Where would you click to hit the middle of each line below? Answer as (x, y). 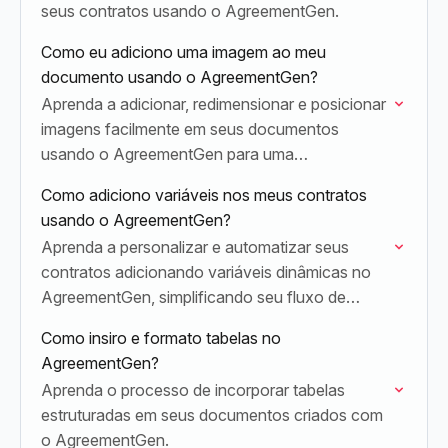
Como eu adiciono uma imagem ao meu (183, 52)
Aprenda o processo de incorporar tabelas (193, 390)
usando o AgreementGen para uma (167, 154)
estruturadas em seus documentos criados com (212, 415)
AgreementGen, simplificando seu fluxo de (193, 297)
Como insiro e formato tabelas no (161, 338)
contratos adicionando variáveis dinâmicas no (206, 272)
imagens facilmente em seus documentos (190, 129)
